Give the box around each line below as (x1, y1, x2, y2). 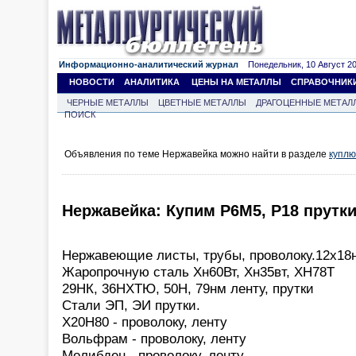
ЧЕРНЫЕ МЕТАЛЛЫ (67, 98, 149, 107)
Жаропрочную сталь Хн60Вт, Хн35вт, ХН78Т (62, 263, 335, 280)
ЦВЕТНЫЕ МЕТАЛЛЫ (158, 98, 246, 107)
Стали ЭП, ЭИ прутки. (62, 296, 200, 313)
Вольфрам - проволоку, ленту (62, 330, 246, 346)
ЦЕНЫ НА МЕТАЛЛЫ (192, 77, 281, 87)
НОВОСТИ (69, 77, 114, 87)
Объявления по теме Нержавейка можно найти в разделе (64, 149, 329, 160)
